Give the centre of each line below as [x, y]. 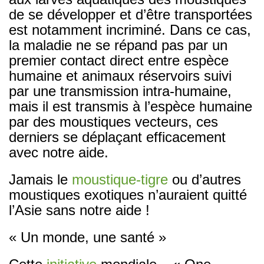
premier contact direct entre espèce [119, 60]
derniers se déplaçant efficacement [117, 137]
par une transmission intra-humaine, [120, 91]
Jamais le [40, 179]
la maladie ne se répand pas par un [118, 45]
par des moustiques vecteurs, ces [113, 121]
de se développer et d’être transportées [131, 14]
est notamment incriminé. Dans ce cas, [130, 29]
